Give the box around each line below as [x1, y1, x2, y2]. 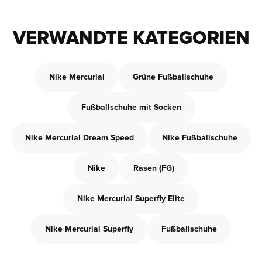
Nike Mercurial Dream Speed [25, 134, 134, 142]
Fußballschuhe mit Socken [81, 104, 181, 112]
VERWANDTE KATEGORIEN [12, 29, 250, 48]
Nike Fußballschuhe [161, 134, 237, 142]
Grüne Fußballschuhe [132, 73, 213, 81]
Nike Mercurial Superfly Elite [77, 195, 185, 203]
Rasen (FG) [133, 164, 174, 173]
